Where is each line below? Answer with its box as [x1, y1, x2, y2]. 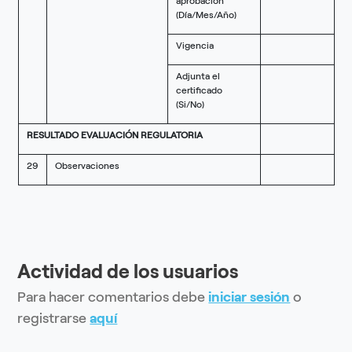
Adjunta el [175, 71, 220, 82]
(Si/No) [175, 99, 204, 111]
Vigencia [175, 40, 214, 52]
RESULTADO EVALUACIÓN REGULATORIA [26, 130, 203, 141]
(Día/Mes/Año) [175, 9, 236, 21]
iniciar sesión [208, 288, 291, 306]
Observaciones [54, 160, 119, 172]
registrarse [17, 310, 90, 328]
